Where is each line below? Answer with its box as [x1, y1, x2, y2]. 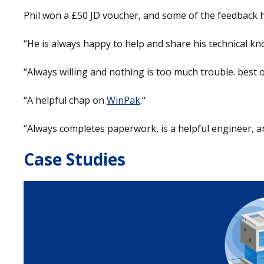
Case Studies [24, 147, 126, 170]
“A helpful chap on [24, 93, 107, 107]
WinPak [107, 93, 140, 107]
